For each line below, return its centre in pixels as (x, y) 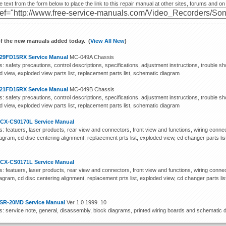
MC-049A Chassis (91, 57)
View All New (108, 41)
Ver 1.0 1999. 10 (86, 202)
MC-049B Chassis (92, 89)
